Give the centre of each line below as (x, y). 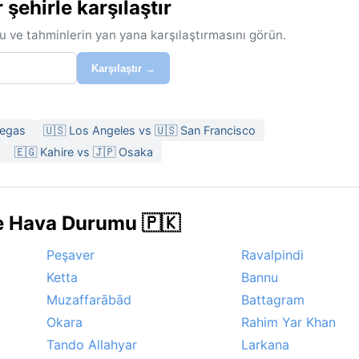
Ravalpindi (272, 255)
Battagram (273, 300)
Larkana (265, 345)
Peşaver (71, 255)
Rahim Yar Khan (288, 323)
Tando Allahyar (92, 345)
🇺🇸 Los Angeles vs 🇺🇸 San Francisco (149, 131)
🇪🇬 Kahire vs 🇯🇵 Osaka (84, 152)
